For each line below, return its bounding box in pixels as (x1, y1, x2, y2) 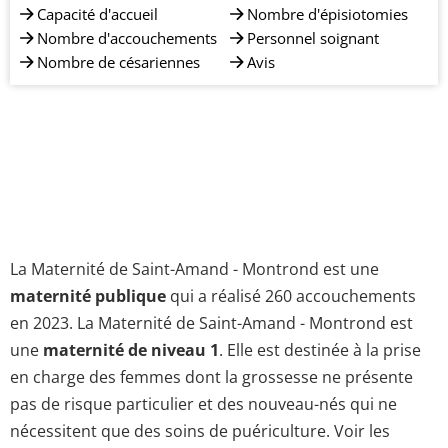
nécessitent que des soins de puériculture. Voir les (10, 419, 390, 442)
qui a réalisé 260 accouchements (166, 284, 416, 307)
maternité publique (10, 284, 166, 307)
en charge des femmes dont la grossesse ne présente (10, 365, 413, 388)
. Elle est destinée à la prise (219, 338, 421, 361)
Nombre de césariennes (37, 52, 200, 72)
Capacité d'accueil (37, 4, 158, 24)
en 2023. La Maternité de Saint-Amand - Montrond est (10, 311, 413, 334)
